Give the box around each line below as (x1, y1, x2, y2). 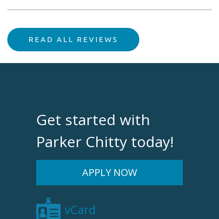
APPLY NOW (82, 166, 137, 179)
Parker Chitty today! (36, 131, 174, 152)
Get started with (36, 109, 150, 130)
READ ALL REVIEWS (28, 35, 118, 44)
